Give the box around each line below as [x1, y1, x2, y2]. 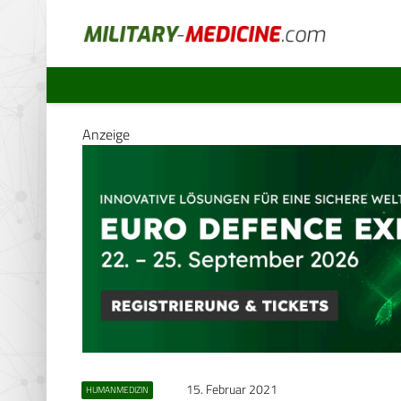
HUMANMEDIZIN [85, 382, 149, 397]
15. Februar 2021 [186, 379, 277, 399]
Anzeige [82, 124, 130, 145]
